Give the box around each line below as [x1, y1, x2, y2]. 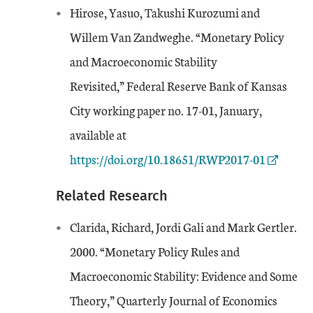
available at [70, 126, 126, 143]
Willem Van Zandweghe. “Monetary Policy [70, 28, 284, 45]
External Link [126, 125, 196, 143]
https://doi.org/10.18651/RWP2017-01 [70, 150, 265, 168]
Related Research [56, 187, 168, 204]
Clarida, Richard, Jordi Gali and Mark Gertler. [70, 218, 297, 235]
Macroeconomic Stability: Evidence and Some [70, 267, 298, 284]
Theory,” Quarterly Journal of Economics [70, 291, 277, 309]
